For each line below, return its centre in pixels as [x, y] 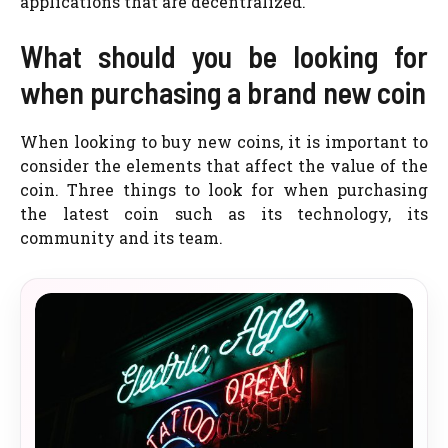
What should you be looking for [224, 56]
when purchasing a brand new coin [223, 92]
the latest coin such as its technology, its [224, 213]
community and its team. [121, 237]
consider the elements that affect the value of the [224, 165]
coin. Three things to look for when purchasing [224, 189]
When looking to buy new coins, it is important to [224, 141]
